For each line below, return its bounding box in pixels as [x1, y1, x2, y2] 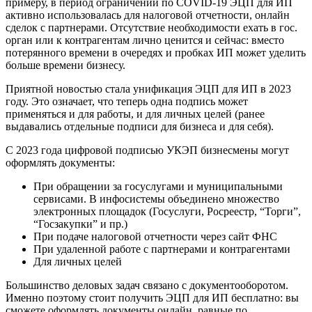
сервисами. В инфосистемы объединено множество [33, 192, 279, 205]
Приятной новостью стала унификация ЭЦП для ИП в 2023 [6, 82, 291, 95]
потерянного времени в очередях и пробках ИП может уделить [6, 46, 306, 58]
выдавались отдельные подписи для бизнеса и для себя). [6, 120, 274, 132]
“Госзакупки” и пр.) [33, 217, 127, 230]
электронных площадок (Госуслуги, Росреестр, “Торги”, [33, 205, 301, 217]
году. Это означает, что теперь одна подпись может [6, 95, 248, 107]
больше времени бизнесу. [6, 58, 125, 71]
